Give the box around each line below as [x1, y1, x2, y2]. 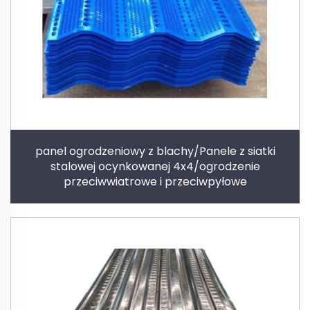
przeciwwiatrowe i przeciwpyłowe [63, 173, 247, 190]
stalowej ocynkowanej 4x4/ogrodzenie [50, 158, 260, 174]
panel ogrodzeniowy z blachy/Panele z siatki [35, 143, 275, 159]
